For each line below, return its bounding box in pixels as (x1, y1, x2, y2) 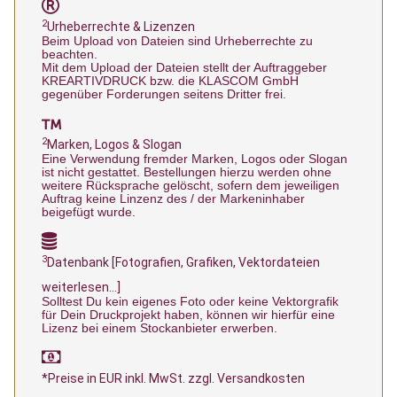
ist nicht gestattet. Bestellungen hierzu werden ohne (42, 165, 331, 180)
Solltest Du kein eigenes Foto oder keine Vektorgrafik (42, 294, 339, 309)
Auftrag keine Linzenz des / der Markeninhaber (42, 191, 305, 206)
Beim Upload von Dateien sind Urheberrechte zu (42, 34, 313, 49)
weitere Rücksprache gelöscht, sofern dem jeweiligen (42, 178, 339, 193)
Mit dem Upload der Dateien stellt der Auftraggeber (42, 60, 327, 75)
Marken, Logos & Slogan (47, 137, 182, 152)
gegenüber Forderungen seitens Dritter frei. (42, 87, 286, 102)
